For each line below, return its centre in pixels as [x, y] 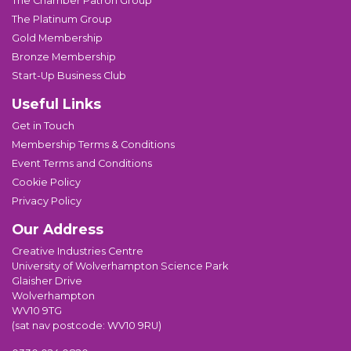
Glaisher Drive [47, 280]
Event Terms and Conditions [82, 163]
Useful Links [56, 103]
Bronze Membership [64, 56]
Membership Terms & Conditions [93, 144]
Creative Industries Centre [78, 251]
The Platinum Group [62, 19]
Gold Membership [57, 38]
